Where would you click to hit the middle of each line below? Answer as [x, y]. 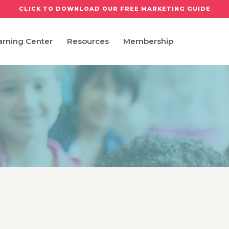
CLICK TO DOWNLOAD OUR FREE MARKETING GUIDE [114, 9]
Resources [88, 41]
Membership [148, 41]
